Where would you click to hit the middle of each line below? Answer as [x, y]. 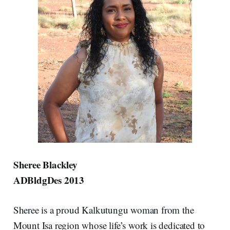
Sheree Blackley [45, 164]
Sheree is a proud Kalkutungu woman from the [103, 209]
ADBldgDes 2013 [49, 180]
